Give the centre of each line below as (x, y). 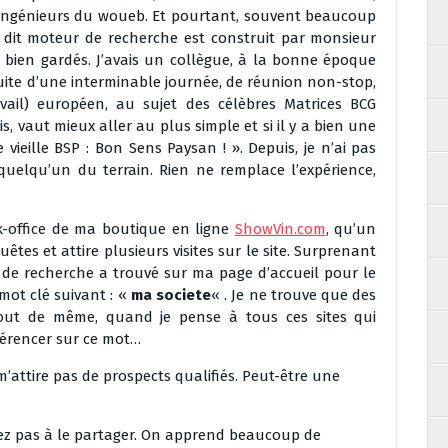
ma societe (171, 295)
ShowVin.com (280, 229)
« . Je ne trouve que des (294, 295)
